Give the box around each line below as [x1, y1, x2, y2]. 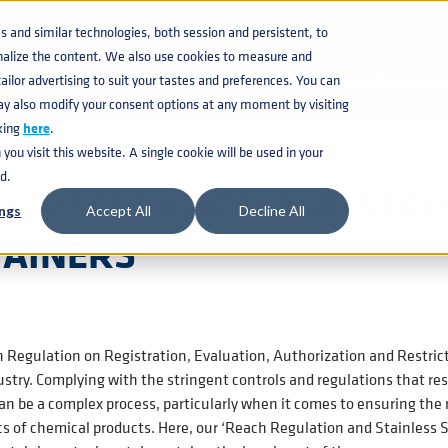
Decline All [239, 202, 306, 220]
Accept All [85, 202, 151, 220]
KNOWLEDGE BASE [249, 9, 363, 28]
